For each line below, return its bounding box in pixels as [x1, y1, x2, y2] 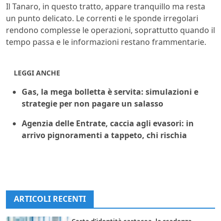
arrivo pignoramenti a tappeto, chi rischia [22, 130, 187, 141]
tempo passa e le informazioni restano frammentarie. [6, 37, 206, 47]
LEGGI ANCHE [14, 68, 60, 77]
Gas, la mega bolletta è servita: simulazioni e [22, 86, 198, 97]
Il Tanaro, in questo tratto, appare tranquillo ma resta [6, 1, 205, 12]
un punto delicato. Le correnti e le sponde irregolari [6, 13, 198, 24]
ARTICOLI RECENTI [14, 193, 86, 204]
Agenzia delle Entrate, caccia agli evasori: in [22, 118, 194, 129]
